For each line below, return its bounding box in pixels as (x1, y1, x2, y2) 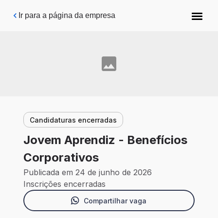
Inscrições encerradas (23, 179, 106, 189)
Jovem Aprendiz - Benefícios (23, 133, 187, 147)
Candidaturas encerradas (30, 115, 117, 124)
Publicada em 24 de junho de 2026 (23, 167, 152, 178)
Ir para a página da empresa (18, 11, 115, 19)
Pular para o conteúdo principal (15, 8, 123, 16)
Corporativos (23, 150, 99, 165)
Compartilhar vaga (83, 196, 146, 205)
